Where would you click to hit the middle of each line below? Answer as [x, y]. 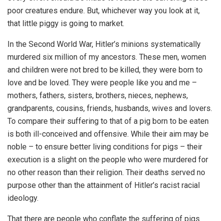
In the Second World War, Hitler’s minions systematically [104, 44]
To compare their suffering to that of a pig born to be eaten [108, 121]
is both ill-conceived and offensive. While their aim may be [108, 134]
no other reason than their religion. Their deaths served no [106, 173]
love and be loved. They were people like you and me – [102, 83]
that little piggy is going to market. [66, 24]
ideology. [23, 198]
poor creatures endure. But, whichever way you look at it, [104, 11]
